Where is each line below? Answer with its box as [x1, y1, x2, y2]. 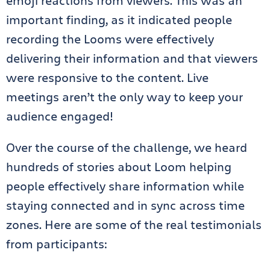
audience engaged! [6, 108, 116, 124]
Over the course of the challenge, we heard [6, 139, 247, 155]
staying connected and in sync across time [6, 197, 245, 213]
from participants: [6, 236, 107, 252]
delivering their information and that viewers [6, 50, 258, 66]
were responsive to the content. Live [6, 69, 209, 86]
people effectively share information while [6, 178, 244, 194]
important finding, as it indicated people [6, 11, 232, 28]
